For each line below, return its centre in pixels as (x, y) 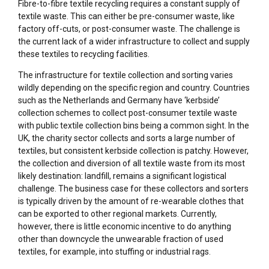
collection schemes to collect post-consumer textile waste (128, 113)
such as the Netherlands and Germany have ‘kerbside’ (119, 101)
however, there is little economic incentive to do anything (125, 227)
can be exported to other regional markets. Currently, (117, 214)
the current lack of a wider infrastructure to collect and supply (134, 42)
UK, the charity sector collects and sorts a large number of (127, 138)
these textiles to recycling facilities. (84, 54)
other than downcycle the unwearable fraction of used (121, 239)
